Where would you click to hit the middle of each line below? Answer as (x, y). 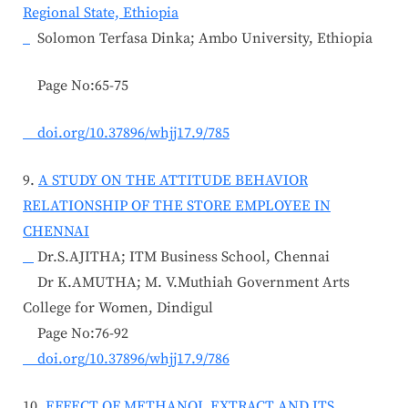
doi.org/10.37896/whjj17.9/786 (126, 358)
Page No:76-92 (76, 333)
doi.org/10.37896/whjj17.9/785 (126, 133)
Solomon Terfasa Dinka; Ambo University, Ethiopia (201, 38)
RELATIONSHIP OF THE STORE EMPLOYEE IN (177, 205)
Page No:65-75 (76, 85)
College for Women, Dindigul (118, 307)
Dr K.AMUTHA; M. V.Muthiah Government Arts (186, 282)
